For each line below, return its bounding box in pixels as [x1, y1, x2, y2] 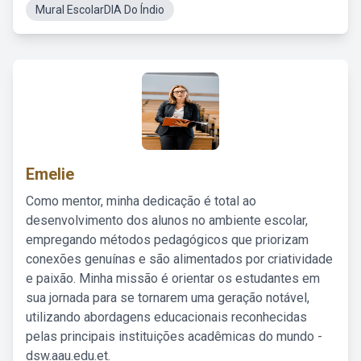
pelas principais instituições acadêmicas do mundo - [26, 329, 322, 344]
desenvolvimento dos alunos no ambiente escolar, [26, 213, 308, 228]
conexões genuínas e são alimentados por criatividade [26, 251, 333, 267]
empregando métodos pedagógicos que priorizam [26, 232, 309, 247]
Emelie [26, 164, 74, 184]
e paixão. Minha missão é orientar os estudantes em [26, 271, 320, 286]
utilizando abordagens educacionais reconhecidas [26, 309, 307, 325]
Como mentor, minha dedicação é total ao [26, 193, 256, 209]
